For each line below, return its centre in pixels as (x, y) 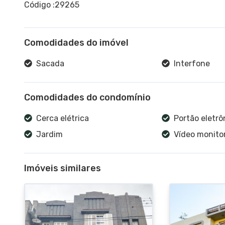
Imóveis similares (63, 168)
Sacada (50, 63)
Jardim (49, 134)
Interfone (192, 63)
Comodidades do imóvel (76, 42)
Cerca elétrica (63, 118)
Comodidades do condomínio (87, 97)
